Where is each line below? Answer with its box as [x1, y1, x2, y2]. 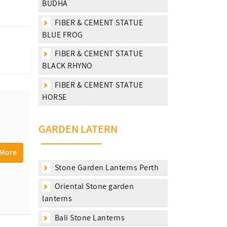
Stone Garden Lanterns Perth [53, 162, 159, 173]
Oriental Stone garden [53, 181, 134, 192]
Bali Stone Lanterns [53, 212, 125, 223]
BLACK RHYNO [42, 60, 93, 71]
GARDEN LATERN [39, 122, 118, 136]
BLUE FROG [42, 29, 83, 40]
